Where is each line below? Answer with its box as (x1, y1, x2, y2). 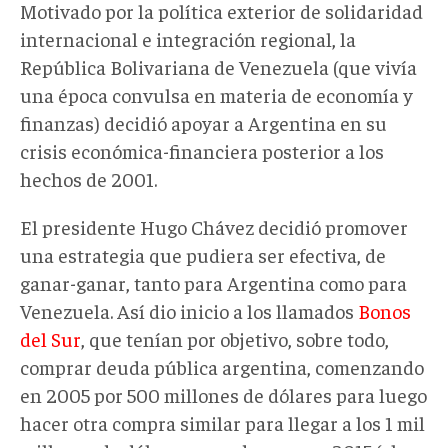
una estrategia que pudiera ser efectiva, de (20, 241, 386, 267)
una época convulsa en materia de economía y (20, 81, 413, 107)
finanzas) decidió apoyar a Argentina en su (20, 109, 387, 135)
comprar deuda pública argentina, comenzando (20, 353, 424, 379)
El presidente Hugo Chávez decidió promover (20, 213, 408, 239)
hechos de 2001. (20, 165, 157, 191)
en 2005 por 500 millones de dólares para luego (20, 381, 427, 407)
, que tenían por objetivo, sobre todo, (81, 325, 389, 351)
